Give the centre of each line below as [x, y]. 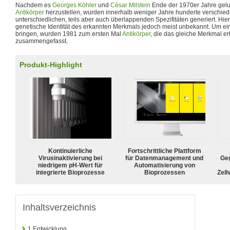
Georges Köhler [74, 5]
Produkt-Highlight [51, 65]
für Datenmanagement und [164, 158]
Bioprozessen [164, 172]
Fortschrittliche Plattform [164, 151]
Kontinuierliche [70, 151]
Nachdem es [34, 5]
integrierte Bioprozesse [70, 172]
